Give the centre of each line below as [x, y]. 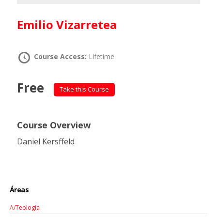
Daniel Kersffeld [46, 141]
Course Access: [61, 56]
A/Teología [25, 208]
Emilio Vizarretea [70, 24]
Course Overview [54, 125]
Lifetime [101, 56]
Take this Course [84, 89]
